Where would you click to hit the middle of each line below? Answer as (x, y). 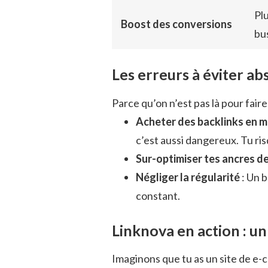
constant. (158, 195)
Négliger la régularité (188, 177)
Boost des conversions (176, 24)
